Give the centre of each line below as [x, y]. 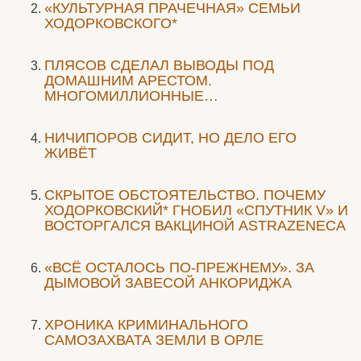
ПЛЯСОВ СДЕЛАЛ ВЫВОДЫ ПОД [159, 65]
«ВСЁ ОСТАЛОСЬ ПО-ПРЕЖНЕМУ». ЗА [179, 268]
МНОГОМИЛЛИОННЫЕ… [131, 96]
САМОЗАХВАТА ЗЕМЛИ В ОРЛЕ [154, 340]
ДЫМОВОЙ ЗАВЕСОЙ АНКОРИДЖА [168, 283]
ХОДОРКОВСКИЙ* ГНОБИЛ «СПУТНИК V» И [196, 210]
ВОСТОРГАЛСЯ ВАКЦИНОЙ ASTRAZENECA [195, 226]
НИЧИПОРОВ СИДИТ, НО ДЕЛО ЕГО [170, 138]
